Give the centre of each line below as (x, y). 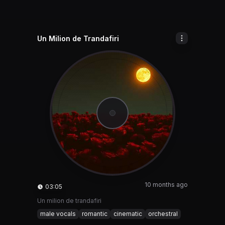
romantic (95, 214)
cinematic (128, 214)
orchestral (163, 214)
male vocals (58, 214)
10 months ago (166, 185)
